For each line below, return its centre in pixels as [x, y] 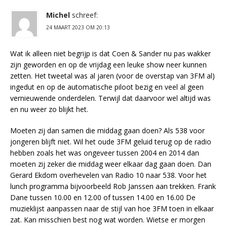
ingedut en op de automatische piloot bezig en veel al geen [107, 87]
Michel [58, 15]
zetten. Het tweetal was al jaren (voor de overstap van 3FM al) [112, 76]
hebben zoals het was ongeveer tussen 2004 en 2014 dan [105, 153]
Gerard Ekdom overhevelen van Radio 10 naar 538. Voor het [108, 175]
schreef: [85, 15]
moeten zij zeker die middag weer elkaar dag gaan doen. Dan [111, 164]
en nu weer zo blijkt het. [49, 109]
